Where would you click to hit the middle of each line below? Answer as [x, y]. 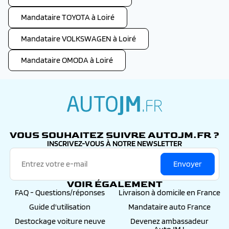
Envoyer [188, 164]
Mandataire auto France [169, 207]
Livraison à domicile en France [169, 192]
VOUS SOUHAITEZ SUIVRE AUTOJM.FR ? [114, 135]
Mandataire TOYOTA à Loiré [68, 17]
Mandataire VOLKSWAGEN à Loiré [78, 39]
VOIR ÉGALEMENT [114, 184]
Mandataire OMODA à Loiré [67, 60]
